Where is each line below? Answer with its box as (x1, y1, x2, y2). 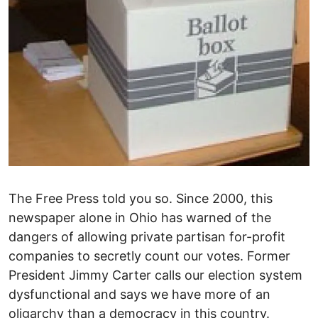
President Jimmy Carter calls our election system (9, 267, 302, 283)
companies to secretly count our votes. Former (9, 248, 290, 263)
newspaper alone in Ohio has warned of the (9, 209, 271, 225)
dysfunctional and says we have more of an (9, 286, 270, 302)
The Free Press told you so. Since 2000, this (9, 190, 273, 206)
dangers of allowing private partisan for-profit (9, 229, 285, 244)
